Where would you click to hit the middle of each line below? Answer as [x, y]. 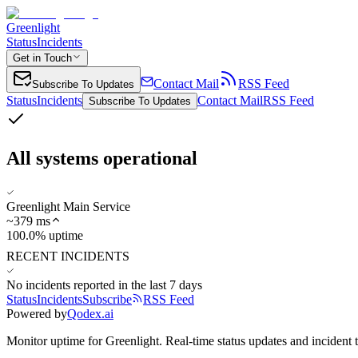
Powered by [37, 313]
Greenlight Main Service [68, 206]
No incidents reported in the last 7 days [104, 284]
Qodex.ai [90, 313]
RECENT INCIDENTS [68, 256]
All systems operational [102, 158]
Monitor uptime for [56, 340]
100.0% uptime [45, 235]
